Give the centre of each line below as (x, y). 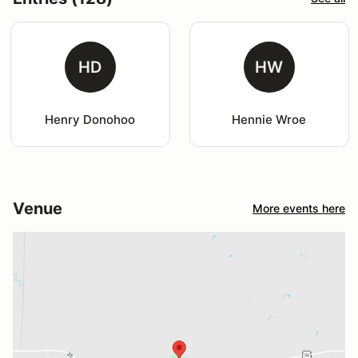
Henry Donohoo (90, 119)
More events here (299, 209)
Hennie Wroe (269, 119)
